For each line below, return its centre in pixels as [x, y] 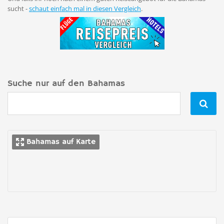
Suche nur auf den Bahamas [66, 84]
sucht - [18, 8]
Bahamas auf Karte [61, 142]
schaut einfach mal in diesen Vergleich [85, 8]
